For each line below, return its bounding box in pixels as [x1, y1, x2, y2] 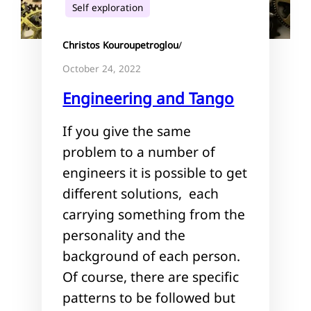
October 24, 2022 [62, 61, 142, 75]
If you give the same [62, 121, 192, 140]
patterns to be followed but [62, 287, 236, 307]
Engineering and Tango [62, 87, 235, 109]
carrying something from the [62, 204, 246, 224]
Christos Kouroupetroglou [62, 38, 179, 51]
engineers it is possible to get [62, 162, 248, 182]
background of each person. [62, 246, 241, 265]
